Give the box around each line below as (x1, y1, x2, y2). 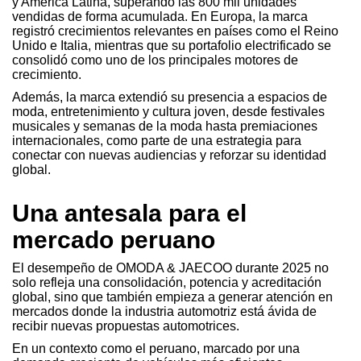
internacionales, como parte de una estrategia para (12, 133, 301, 147)
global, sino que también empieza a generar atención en (12, 289, 333, 304)
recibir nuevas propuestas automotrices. (12, 318, 239, 333)
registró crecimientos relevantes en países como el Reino (12, 23, 338, 38)
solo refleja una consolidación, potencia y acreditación (12, 275, 322, 289)
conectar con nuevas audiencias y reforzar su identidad (12, 147, 326, 162)
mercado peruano (12, 226, 215, 253)
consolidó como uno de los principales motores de (12, 52, 298, 67)
